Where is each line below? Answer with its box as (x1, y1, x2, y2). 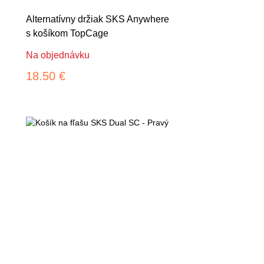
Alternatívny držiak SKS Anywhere (26, 14, 170, 24)
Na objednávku (26, 50, 90, 60)
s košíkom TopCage (26, 28, 109, 38)
